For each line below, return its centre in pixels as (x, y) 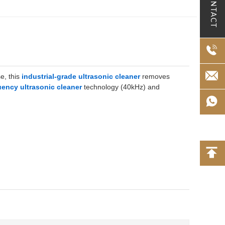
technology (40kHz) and (121, 87)
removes (155, 76)
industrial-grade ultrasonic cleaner (81, 76)
